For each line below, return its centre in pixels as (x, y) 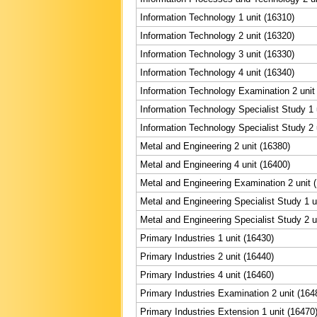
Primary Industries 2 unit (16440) (207, 256)
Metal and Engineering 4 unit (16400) (215, 164)
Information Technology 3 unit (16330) (217, 54)
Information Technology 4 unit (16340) (217, 72)
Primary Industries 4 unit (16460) (207, 275)
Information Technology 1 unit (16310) (217, 17)
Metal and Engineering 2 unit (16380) (215, 146)
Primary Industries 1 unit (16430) (207, 238)
